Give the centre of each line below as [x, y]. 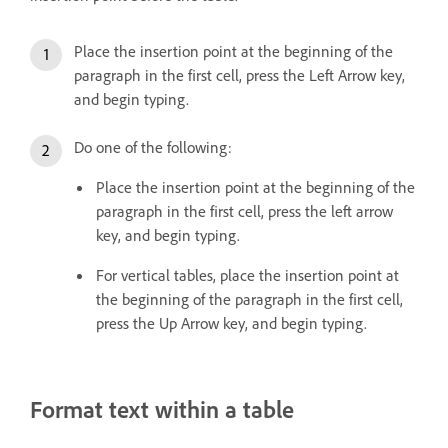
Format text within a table [162, 409]
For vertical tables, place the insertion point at [247, 275]
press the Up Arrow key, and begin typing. [231, 323]
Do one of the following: [153, 147]
